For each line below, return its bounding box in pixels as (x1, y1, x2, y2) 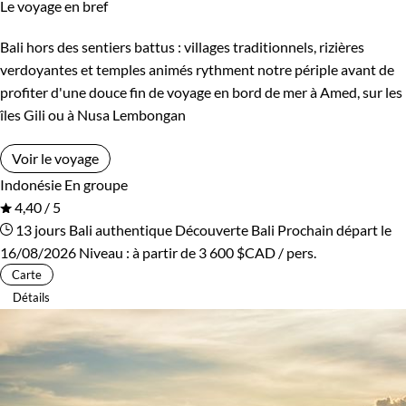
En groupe (64, 175, 128, 193)
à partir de (132, 243, 198, 261)
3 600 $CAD (198, 243, 275, 261)
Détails (13, 289, 50, 304)
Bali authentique (69, 220, 172, 238)
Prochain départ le (277, 220, 391, 238)
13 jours (13, 220, 66, 238)
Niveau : (79, 243, 132, 261)
